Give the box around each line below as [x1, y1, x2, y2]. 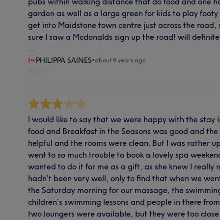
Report [28, 65, 50, 75]
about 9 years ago [95, 56, 146, 64]
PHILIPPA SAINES [36, 55, 92, 65]
